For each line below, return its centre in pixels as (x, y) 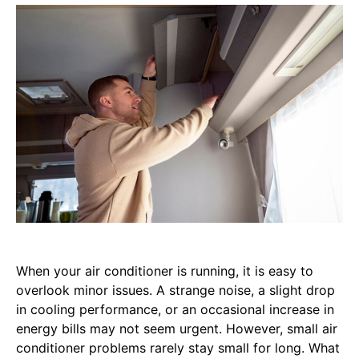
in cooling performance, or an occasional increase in (175, 309)
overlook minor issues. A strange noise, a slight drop (175, 290)
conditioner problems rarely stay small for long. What (178, 347)
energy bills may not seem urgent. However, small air (177, 328)
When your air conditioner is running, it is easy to (165, 270)
